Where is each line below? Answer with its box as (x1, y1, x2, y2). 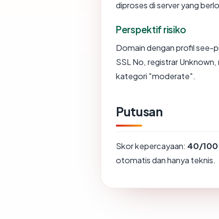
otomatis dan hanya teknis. (116, 154, 216, 165)
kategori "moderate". (116, 70, 196, 81)
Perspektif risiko (116, 23, 187, 35)
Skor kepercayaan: (116, 140, 187, 151)
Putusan (116, 103, 163, 119)
